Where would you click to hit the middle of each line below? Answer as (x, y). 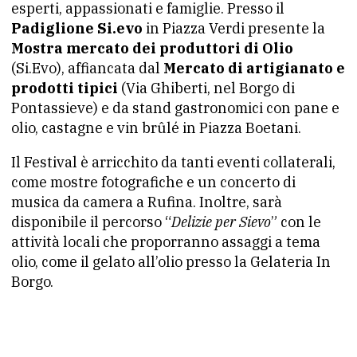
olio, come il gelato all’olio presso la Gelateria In (171, 262)
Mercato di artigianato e (254, 68)
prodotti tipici (65, 88)
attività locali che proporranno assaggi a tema (166, 242)
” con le (296, 222)
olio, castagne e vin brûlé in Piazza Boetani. (156, 128)
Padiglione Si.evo (77, 28)
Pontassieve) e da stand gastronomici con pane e (175, 108)
